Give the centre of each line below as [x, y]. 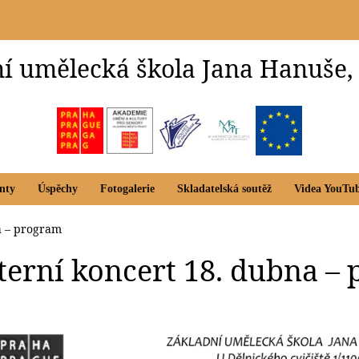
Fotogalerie [127, 188]
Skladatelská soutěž [224, 188]
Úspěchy [58, 188]
